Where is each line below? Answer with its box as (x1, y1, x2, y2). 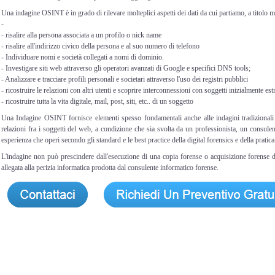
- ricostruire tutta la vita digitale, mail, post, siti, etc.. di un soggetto (1, 96, 193, 106)
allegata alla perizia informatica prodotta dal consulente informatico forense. (1, 163, 219, 172)
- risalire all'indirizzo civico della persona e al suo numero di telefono (1, 41, 199, 50)
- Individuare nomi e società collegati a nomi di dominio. (1, 52, 164, 61)
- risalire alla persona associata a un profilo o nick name (1, 30, 161, 39)
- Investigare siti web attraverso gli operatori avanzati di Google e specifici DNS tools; (1, 63, 250, 72)
